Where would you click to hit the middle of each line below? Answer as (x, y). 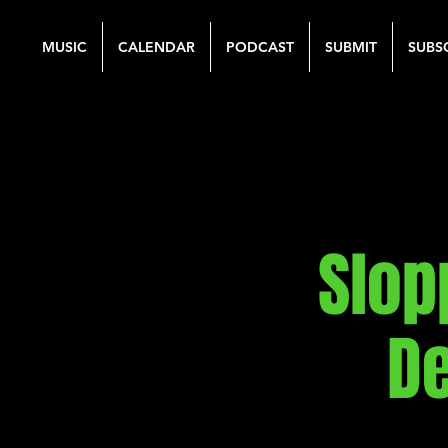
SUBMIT (351, 47)
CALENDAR (156, 47)
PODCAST (260, 47)
